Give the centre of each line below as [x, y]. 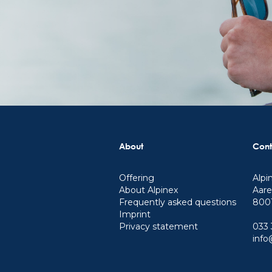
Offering [137, 178]
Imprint [135, 214]
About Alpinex [148, 190]
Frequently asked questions [178, 202]
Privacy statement [158, 226]
